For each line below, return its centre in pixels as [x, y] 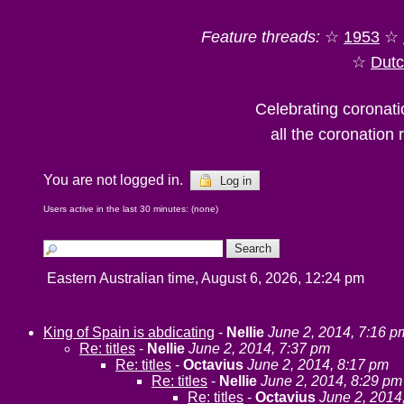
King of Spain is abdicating [129, 332]
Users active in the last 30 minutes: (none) [131, 209]
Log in [234, 181]
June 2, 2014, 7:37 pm [259, 349]
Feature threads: [261, 37]
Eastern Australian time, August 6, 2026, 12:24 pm [207, 278]
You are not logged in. [117, 180]
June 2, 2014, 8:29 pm [331, 381]
